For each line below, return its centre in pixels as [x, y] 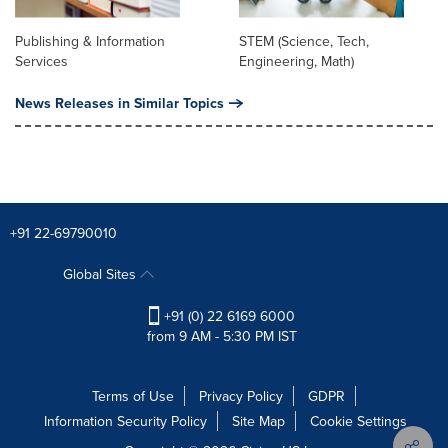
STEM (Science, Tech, [304, 41]
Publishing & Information [90, 41]
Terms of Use [133, 396]
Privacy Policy [241, 396]
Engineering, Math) [296, 61]
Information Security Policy [125, 421]
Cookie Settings [358, 421]
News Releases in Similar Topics [119, 103]
